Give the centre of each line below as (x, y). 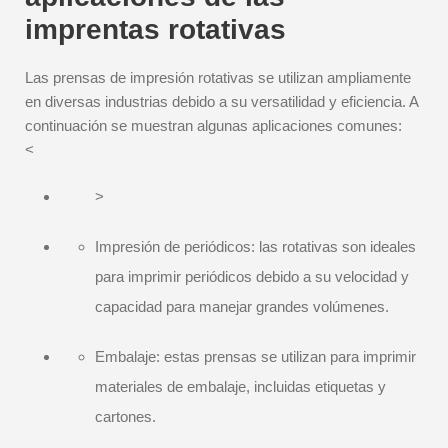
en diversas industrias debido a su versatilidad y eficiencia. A (221, 101)
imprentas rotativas (155, 29)
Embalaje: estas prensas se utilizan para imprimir (255, 356)
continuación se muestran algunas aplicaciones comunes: (213, 125)
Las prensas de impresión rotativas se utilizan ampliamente (218, 77)
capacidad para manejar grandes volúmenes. (242, 306)
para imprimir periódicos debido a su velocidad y (252, 276)
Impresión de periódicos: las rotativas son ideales (255, 246)
